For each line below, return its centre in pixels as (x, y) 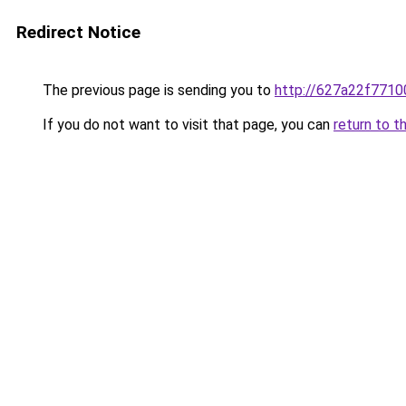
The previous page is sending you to (157, 90)
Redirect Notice (78, 32)
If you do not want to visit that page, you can (186, 125)
